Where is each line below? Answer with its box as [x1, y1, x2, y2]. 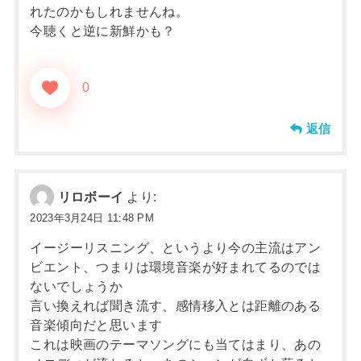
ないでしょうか [30, 278, 123, 293]
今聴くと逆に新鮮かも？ [30, 23, 176, 38]
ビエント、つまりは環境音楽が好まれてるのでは [30, 259, 322, 274]
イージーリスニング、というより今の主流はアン [30, 239, 322, 255]
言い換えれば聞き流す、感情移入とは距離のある [30, 297, 322, 313]
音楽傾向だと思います [30, 317, 163, 332]
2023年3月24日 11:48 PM [30, 211, 155, 224]
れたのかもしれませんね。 [30, 3, 189, 19]
